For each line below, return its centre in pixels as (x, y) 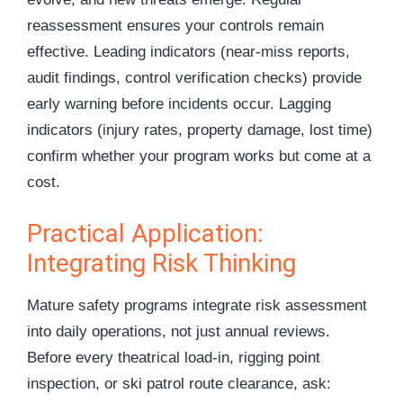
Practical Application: (145, 233)
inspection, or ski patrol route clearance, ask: (179, 383)
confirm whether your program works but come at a (199, 157)
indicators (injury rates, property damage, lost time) (200, 130)
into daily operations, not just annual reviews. (179, 331)
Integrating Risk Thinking (161, 263)
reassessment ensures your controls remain (175, 26)
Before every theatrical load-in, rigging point (174, 357)
